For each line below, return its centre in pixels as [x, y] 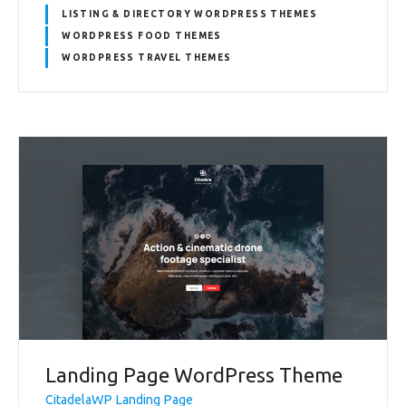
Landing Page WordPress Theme [194, 374]
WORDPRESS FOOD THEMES [142, 36]
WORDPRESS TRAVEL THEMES [147, 58]
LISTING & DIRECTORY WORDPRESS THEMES [189, 14]
